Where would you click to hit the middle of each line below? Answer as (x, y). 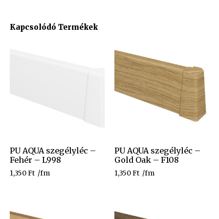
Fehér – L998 (35, 160)
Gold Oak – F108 (147, 160)
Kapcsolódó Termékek (54, 27)
